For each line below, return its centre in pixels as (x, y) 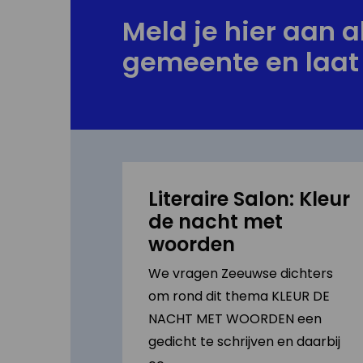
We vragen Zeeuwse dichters (241, 273)
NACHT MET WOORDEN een (235, 319)
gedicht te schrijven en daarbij (244, 342)
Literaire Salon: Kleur (249, 199)
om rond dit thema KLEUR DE (239, 296)
